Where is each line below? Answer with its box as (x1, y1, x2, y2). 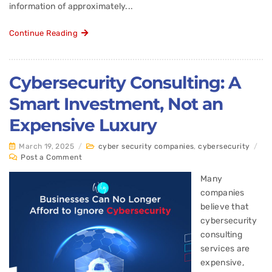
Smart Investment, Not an (9, 93, 223, 115)
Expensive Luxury (9, 115, 157, 136)
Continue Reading (9, 29, 82, 38)
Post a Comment (21, 153, 83, 162)
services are (200, 243, 250, 254)
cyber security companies (98, 142, 194, 151)
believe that (200, 202, 249, 212)
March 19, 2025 (19, 142, 75, 151)
